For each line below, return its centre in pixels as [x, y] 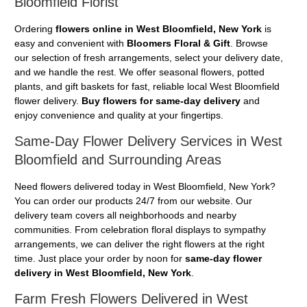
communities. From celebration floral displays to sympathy [140, 230]
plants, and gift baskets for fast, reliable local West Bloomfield [147, 87]
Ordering [35, 29]
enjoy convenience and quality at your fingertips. [119, 115]
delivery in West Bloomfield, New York [103, 273]
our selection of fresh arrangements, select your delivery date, [149, 58]
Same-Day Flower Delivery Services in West [148, 142]
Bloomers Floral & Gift [179, 44]
